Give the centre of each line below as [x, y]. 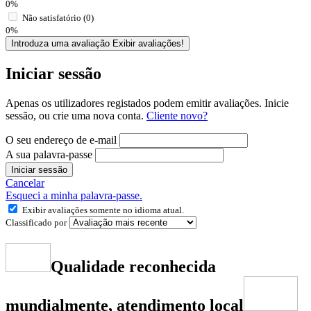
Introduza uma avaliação [62, 44]
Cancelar [25, 183]
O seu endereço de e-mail [62, 140]
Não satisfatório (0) [58, 18]
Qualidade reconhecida [133, 266]
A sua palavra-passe [50, 155]
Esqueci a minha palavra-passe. [74, 196]
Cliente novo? [177, 116]
